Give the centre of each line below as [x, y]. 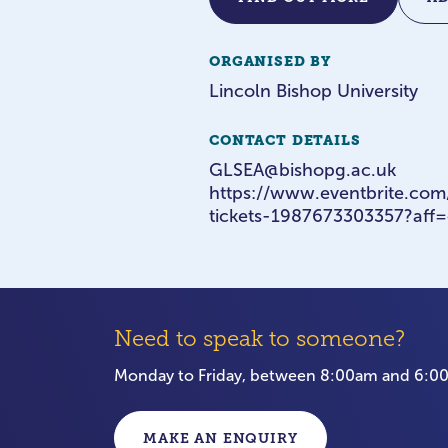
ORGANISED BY [270, 61]
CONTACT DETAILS [285, 140]
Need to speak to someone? [259, 338]
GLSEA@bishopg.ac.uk [302, 170]
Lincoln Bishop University [313, 91]
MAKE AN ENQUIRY [220, 438]
